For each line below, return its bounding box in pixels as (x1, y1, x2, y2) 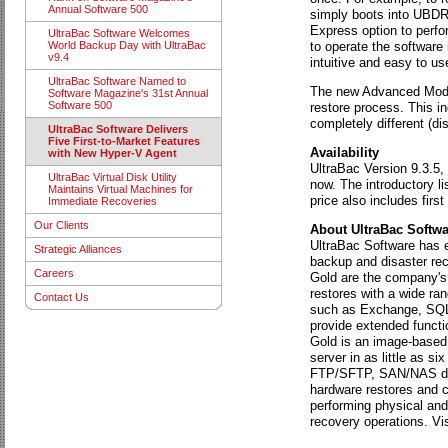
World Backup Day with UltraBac (47, 39, 206, 52)
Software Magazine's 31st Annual (47, 87, 208, 100)
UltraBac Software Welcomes (47, 27, 190, 40)
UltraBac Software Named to (47, 75, 186, 88)
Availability (309, 145, 379, 160)
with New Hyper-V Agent (47, 147, 177, 160)
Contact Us (33, 291, 89, 304)
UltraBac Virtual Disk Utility (47, 171, 177, 184)
